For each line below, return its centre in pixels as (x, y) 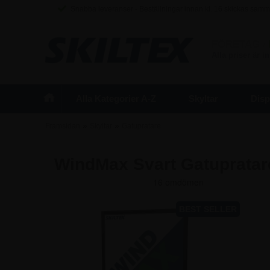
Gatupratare (141, 126)
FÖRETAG (235, 44)
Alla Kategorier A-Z (116, 99)
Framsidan (62, 126)
